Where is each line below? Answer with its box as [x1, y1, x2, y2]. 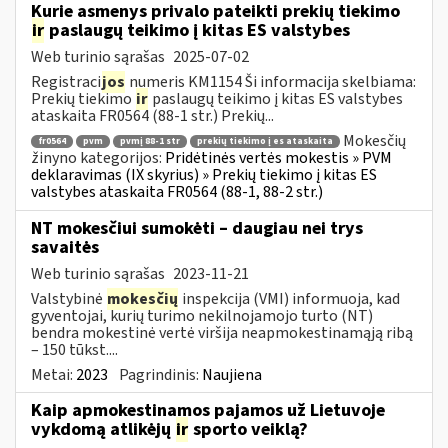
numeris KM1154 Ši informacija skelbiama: [126, 70, 416, 93]
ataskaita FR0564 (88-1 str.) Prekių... [31, 104, 274, 127]
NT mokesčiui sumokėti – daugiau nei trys [31, 215, 363, 241]
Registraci [31, 70, 101, 93]
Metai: [31, 363, 76, 386]
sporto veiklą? [189, 416, 308, 442]
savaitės [31, 234, 99, 260]
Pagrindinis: [119, 363, 202, 386]
